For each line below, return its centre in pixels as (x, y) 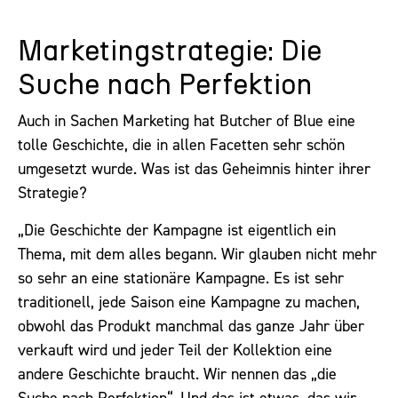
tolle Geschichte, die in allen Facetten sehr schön (181, 145)
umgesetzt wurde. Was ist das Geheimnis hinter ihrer (194, 169)
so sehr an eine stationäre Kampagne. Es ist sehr (181, 278)
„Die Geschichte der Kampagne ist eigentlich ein (177, 230)
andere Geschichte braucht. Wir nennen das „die (177, 374)
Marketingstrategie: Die (170, 52)
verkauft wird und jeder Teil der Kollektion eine (175, 350)
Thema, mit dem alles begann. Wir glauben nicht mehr (197, 254)
